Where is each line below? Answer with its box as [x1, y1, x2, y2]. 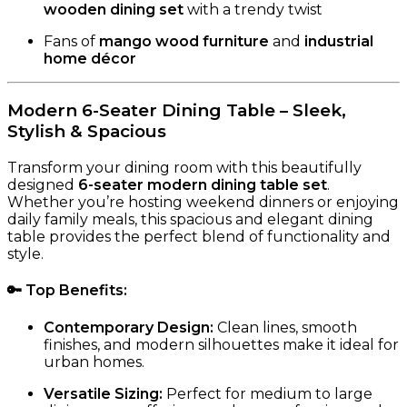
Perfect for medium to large [163, 384, 372, 402]
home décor [44, 49, 136, 67]
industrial [304, 32, 373, 50]
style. [7, 245, 44, 263]
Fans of [44, 32, 99, 50]
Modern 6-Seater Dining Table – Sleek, [7, 100, 346, 122]
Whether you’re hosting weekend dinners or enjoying [7, 194, 399, 212]
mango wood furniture [99, 32, 269, 50]
